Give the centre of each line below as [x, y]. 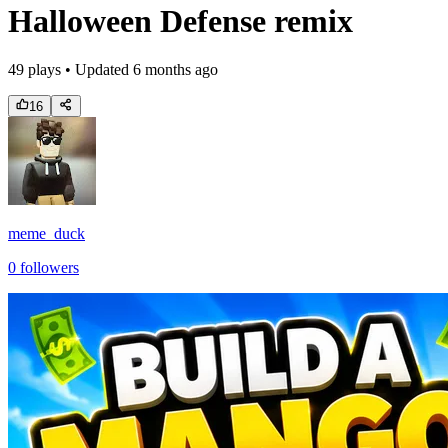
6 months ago [175, 69]
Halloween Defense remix [180, 20]
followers [47, 268]
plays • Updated [76, 69]
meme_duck [46, 234]
